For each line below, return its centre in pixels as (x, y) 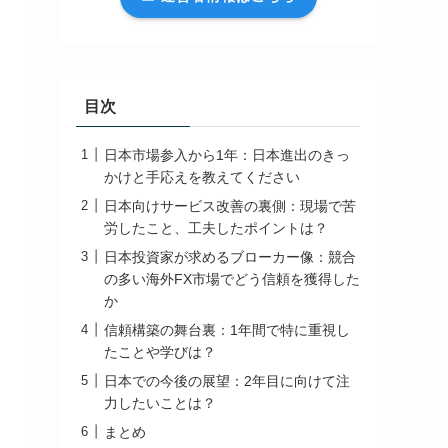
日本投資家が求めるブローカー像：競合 (230, 256)
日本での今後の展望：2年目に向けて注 (227, 380)
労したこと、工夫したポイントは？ (216, 227)
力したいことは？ (160, 402)
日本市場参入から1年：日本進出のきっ (227, 154)
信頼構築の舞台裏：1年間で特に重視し (227, 329)
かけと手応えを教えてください (202, 176)
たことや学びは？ (160, 351)
